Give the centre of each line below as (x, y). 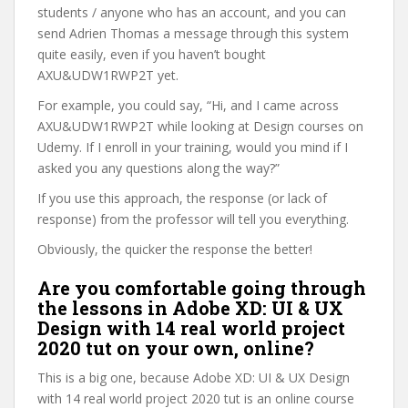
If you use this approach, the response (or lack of (182, 198)
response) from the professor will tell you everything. (193, 219)
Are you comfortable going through (202, 288)
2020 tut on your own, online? (176, 348)
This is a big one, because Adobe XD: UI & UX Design (194, 377)
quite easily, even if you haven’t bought (152, 54)
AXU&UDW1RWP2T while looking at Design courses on (200, 126)
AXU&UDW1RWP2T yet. (108, 75)
